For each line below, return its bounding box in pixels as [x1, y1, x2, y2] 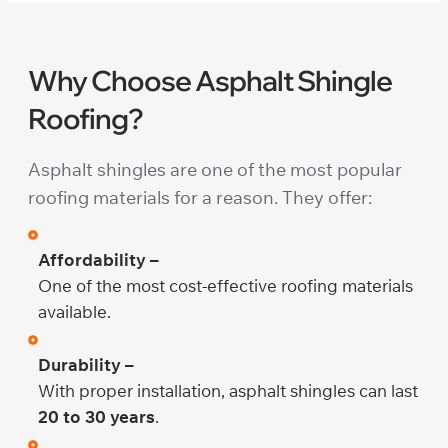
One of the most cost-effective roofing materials [38, 274, 413, 296]
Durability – [38, 353, 134, 375]
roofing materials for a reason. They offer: [28, 185, 372, 209]
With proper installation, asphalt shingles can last [38, 379, 418, 401]
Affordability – [38, 248, 159, 270]
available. [38, 300, 111, 322]
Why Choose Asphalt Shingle [28, 62, 392, 98]
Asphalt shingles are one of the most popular [28, 157, 402, 181]
